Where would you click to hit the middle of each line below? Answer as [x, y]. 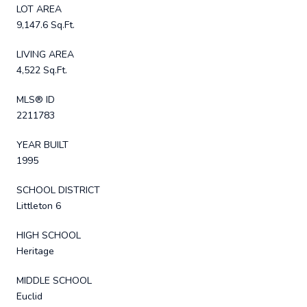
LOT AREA [39, 9]
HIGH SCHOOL [49, 235]
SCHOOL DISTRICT [58, 190]
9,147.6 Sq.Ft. [46, 25]
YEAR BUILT [42, 145]
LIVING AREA [45, 54]
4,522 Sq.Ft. [42, 70]
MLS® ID [36, 99]
